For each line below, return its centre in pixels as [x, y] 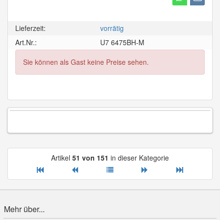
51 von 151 [90, 158]
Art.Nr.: [26, 42]
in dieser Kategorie [139, 158]
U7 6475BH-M [123, 42]
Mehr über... [24, 209]
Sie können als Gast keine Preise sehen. [86, 62]
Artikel [62, 158]
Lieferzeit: [30, 28]
